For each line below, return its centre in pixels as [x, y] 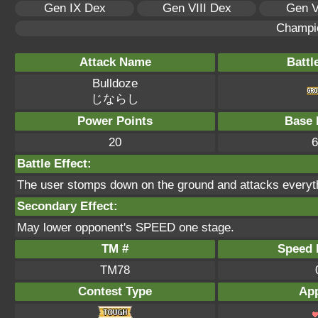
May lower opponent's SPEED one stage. [126, 227]
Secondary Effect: [67, 206]
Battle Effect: [54, 164]
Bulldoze [115, 83]
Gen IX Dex [75, 8]
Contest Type [115, 291]
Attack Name [115, 62]
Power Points [115, 121]
